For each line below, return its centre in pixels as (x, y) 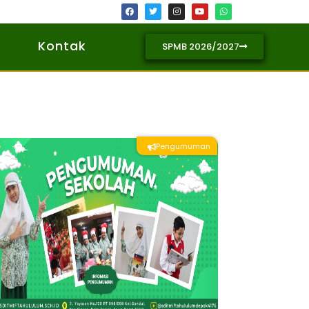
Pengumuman (183, 147)
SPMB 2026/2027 (201, 46)
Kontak (62, 46)
